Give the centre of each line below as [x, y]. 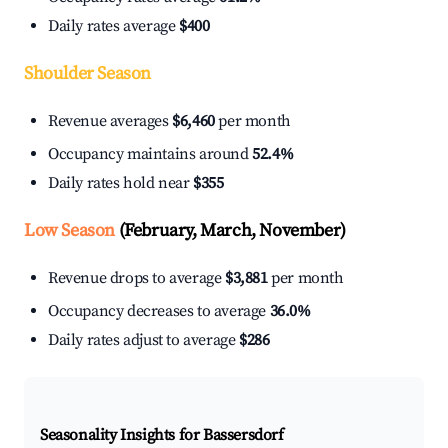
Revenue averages [110, 121]
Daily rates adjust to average [143, 340]
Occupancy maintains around [150, 154]
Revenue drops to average [136, 278]
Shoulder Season [87, 74]
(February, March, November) [230, 231]
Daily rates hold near [121, 183]
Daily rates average [113, 26]
